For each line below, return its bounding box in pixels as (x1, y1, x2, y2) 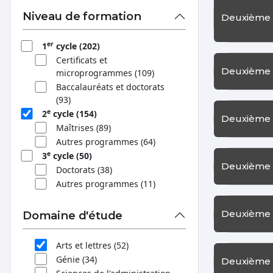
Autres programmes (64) (55, 136, 155, 147)
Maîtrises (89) (55, 122, 111, 133)
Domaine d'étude (23, 208, 123, 222)
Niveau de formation (23, 9, 141, 23)
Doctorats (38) (55, 164, 112, 175)
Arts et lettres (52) (55, 239, 129, 251)
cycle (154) (51, 108, 97, 119)
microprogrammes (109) (55, 67, 154, 79)
